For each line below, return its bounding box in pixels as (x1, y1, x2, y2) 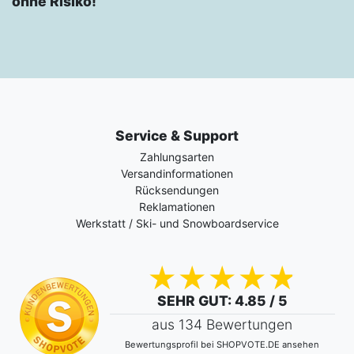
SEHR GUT (156, 292, 228, 310)
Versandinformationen (121, 167, 233, 181)
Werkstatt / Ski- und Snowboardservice (75, 217, 279, 231)
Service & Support (115, 127, 239, 145)
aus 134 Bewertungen (152, 316, 292, 333)
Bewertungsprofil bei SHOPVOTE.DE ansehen (125, 339, 319, 351)
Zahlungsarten (140, 150, 214, 164)
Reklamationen (139, 200, 215, 214)
